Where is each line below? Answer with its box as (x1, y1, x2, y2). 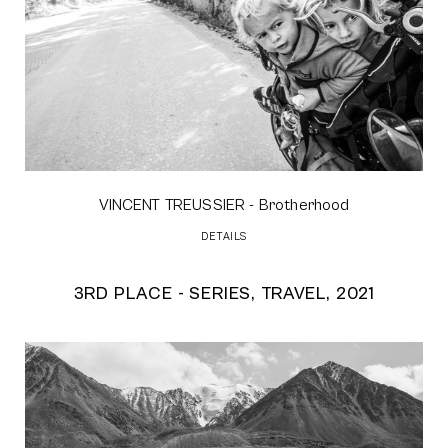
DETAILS (201, 229, 247, 243)
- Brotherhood (245, 195, 350, 214)
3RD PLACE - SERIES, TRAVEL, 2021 (72, 282, 376, 304)
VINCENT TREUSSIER (98, 195, 246, 214)
